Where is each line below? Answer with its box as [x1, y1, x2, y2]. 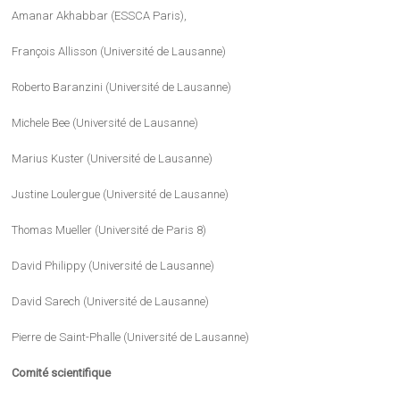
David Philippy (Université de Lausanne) [12, 259, 215, 273]
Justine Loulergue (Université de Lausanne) [12, 187, 229, 202]
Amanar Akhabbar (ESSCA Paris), [12, 9, 187, 23]
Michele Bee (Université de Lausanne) [12, 116, 199, 130]
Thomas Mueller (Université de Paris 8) [12, 223, 207, 237]
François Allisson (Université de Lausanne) [12, 45, 227, 59]
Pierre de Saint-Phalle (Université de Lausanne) [12, 330, 250, 345]
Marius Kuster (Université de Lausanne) [12, 152, 213, 166]
